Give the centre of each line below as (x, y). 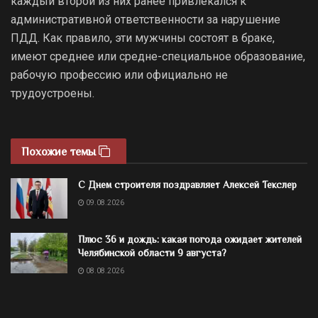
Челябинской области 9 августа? (152, 252)
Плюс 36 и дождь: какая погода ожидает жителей (190, 239)
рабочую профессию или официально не (119, 75)
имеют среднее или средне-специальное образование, (158, 56)
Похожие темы (60, 152)
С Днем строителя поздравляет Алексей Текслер (187, 184)
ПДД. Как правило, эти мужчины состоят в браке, (143, 38)
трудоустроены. (53, 93)
